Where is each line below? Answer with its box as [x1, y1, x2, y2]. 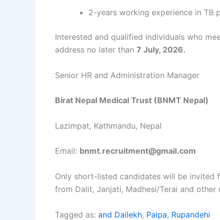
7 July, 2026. [137, 44, 186, 55]
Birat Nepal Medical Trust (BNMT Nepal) [55, 95, 209, 106]
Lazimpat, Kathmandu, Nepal [55, 120, 162, 131]
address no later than [55, 44, 137, 55]
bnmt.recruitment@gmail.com [80, 146, 196, 156]
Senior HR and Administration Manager [55, 70, 199, 80]
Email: [55, 146, 80, 156]
